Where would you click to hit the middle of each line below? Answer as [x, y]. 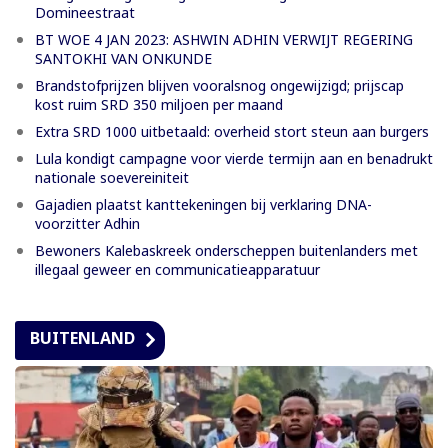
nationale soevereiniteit [112, 177]
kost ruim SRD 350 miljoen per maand [159, 104]
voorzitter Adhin [87, 223]
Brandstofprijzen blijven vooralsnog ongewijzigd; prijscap [219, 85]
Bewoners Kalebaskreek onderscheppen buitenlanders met [226, 250]
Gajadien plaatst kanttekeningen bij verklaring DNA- [203, 204]
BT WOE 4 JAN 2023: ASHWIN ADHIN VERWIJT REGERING [224, 39]
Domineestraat [85, 12]
